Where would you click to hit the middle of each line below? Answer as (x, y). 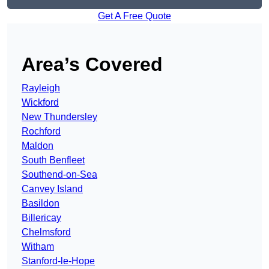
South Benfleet (53, 160)
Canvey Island (52, 189)
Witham (38, 247)
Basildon (41, 204)
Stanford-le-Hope (58, 261)
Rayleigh (41, 88)
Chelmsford (46, 232)
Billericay (41, 218)
